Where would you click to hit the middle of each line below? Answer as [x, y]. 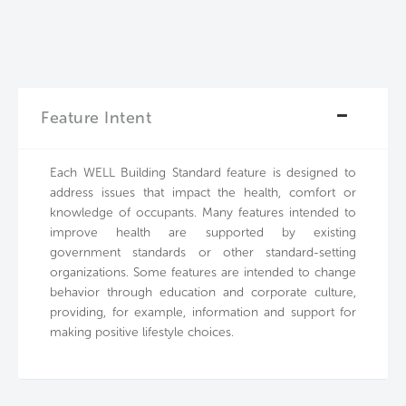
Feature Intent [96, 118]
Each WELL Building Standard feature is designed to [203, 173]
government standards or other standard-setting [203, 253]
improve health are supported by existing [203, 233]
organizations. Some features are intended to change [203, 273]
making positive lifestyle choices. [142, 333]
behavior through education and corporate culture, [203, 293]
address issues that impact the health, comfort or [203, 193]
